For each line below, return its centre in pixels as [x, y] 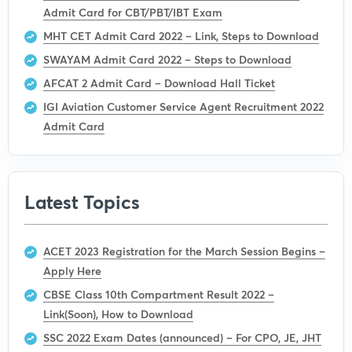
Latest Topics [82, 202]
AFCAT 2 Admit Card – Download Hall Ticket [159, 82]
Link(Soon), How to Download [118, 313]
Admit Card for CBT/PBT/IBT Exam [133, 12]
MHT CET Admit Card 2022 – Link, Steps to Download [181, 35]
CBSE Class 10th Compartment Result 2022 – [159, 294]
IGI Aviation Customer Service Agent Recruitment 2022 [183, 106]
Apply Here [72, 270]
